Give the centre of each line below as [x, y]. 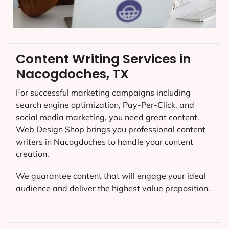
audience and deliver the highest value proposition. [113, 188]
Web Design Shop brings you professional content [111, 129]
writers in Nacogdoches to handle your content [105, 141]
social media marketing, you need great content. [108, 117]
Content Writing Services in [104, 59]
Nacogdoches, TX [72, 74]
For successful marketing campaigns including [103, 92]
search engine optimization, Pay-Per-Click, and [105, 105]
